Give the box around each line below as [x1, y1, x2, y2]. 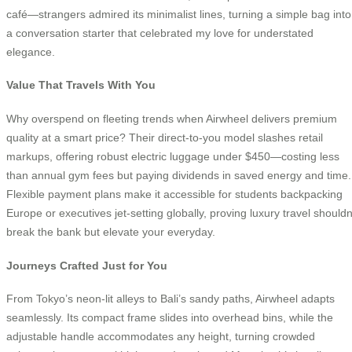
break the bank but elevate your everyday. [6, 225, 215, 238]
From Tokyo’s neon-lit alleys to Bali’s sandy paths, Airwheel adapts [6, 292, 335, 306]
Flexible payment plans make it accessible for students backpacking [6, 187, 343, 200]
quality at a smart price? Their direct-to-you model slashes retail [6, 130, 323, 144]
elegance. [6, 45, 55, 58]
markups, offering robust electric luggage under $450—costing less [6, 149, 339, 163]
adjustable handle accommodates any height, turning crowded [6, 330, 315, 343]
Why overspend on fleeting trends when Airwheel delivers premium [6, 112, 337, 125]
